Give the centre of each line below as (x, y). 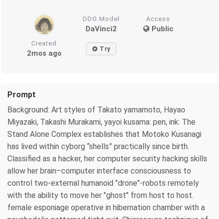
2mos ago (44, 53)
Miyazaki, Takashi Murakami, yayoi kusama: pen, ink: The (101, 122)
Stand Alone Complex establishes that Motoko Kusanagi (104, 134)
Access (158, 19)
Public (161, 29)
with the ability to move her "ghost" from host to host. (100, 195)
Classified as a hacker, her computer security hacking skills (107, 158)
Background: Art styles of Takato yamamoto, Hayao (96, 109)
